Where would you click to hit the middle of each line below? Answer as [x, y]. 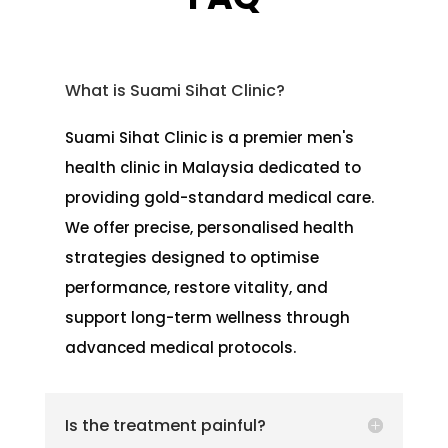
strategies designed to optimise [191, 257]
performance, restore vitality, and [196, 287]
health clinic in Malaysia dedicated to [212, 167]
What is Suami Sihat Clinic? [174, 90]
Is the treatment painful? [165, 425]
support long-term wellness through [207, 317]
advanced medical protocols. [180, 347]
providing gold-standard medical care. [219, 197]
